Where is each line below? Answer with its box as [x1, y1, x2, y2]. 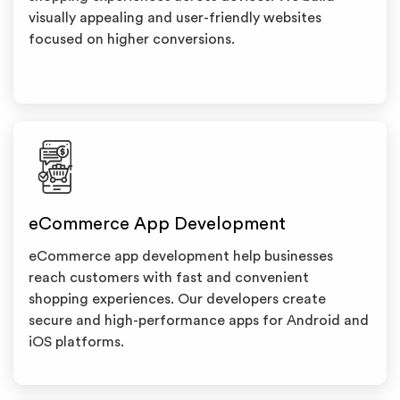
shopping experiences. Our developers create [29, 292, 326, 306]
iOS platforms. [29, 335, 124, 349]
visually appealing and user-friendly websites [29, 11, 321, 25]
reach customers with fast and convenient [29, 271, 309, 285]
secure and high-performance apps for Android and [29, 313, 369, 328]
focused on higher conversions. [29, 32, 235, 46]
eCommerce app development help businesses [29, 249, 333, 263]
